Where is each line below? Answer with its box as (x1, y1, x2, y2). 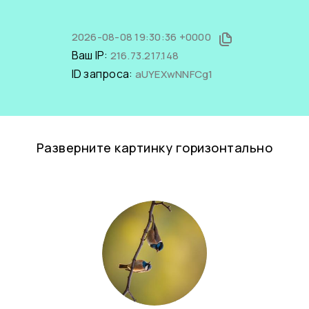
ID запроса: (71, 66, 135, 81)
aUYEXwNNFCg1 (134, 67, 213, 81)
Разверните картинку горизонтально (36, 139, 273, 156)
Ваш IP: (71, 48, 110, 63)
